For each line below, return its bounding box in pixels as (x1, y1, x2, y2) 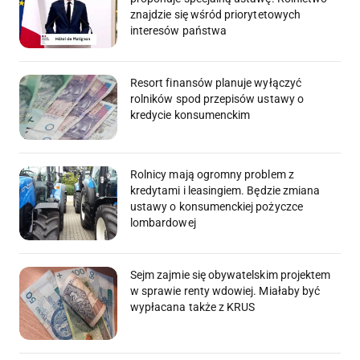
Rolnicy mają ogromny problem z (130, 168, 294, 182)
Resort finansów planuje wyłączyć (130, 76, 301, 89)
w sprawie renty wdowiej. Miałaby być (130, 284, 321, 297)
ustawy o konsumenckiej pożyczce (130, 200, 303, 214)
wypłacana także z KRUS (130, 300, 256, 313)
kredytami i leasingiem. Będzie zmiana (130, 184, 321, 198)
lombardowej (130, 216, 196, 230)
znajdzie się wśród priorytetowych (130, 8, 301, 22)
